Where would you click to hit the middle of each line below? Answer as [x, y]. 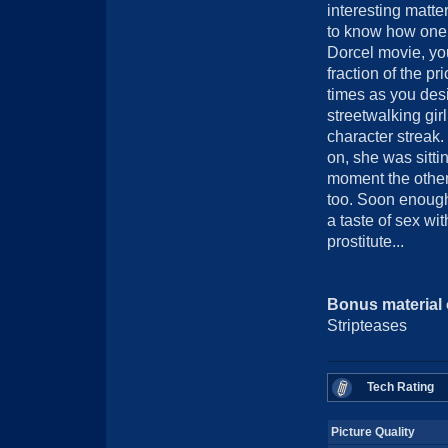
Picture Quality [373, 432]
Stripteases [367, 326]
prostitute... [365, 242]
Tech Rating [400, 387]
